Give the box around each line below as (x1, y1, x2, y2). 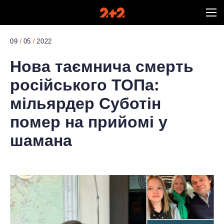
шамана (10, 131, 72, 149)
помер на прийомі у (10, 113, 167, 131)
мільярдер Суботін (10, 94, 161, 112)
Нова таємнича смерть (10, 57, 193, 75)
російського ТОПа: (10, 76, 159, 94)
